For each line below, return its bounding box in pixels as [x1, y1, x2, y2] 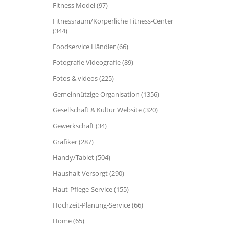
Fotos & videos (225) [53, 74, 114, 83]
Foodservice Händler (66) [53, 42, 128, 51]
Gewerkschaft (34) [53, 121, 107, 130]
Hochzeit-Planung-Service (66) [53, 200, 143, 210]
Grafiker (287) [53, 137, 94, 146]
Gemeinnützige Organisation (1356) [53, 89, 159, 99]
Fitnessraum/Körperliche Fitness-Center [53, 16, 173, 26]
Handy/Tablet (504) [53, 153, 110, 162]
